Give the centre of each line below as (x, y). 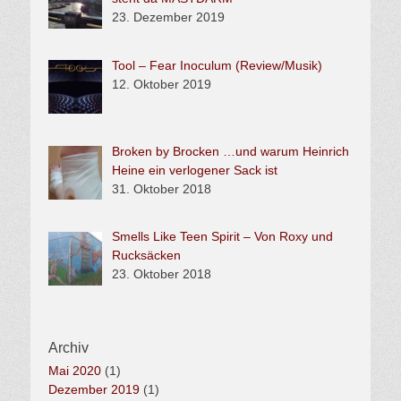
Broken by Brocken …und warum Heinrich (230, 151)
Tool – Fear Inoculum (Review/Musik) (217, 66)
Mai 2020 (75, 371)
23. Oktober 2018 (161, 274)
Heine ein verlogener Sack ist (194, 170)
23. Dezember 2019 (168, 17)
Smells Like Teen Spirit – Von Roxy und (222, 237)
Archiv (68, 348)
